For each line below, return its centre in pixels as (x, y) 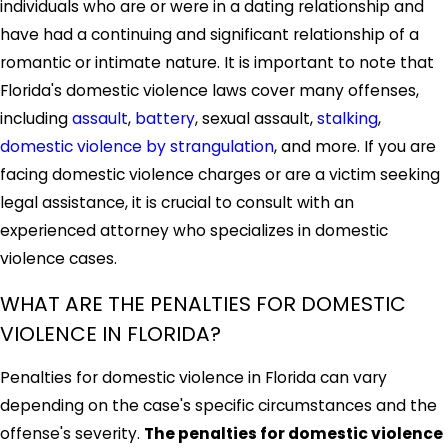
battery (165, 119)
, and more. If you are (355, 147)
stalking (347, 119)
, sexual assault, (256, 119)
